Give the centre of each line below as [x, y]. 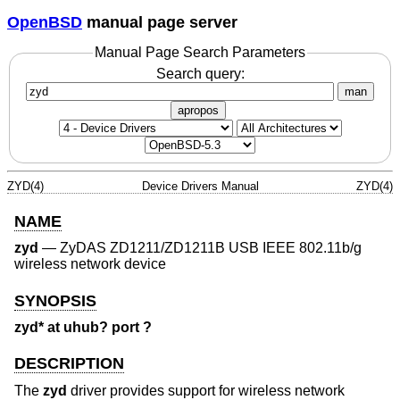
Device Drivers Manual [200, 186]
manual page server [160, 22]
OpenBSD [45, 22]
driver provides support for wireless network [206, 390]
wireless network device [90, 264]
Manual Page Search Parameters [200, 53]
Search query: [200, 73]
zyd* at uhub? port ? [83, 328]
